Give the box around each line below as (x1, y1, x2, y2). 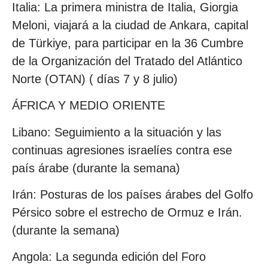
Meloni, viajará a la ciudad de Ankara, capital (12, 18, 248, 32)
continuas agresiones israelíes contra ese (12, 143, 232, 157)
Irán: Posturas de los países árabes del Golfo (12, 188, 253, 202)
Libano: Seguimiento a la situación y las (12, 125, 221, 139)
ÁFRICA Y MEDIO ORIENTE (12, 99, 165, 112)
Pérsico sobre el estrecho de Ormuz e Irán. (12, 206, 242, 220)
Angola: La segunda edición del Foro (12, 250, 206, 264)
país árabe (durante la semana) (12, 161, 180, 175)
